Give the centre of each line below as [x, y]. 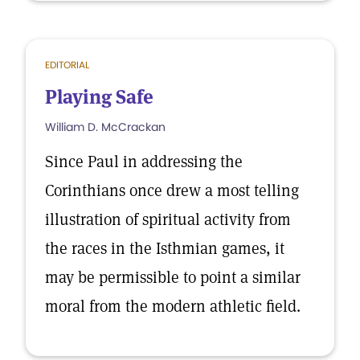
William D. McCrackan [105, 127]
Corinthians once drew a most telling [172, 190]
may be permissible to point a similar [173, 277]
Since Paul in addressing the [144, 162]
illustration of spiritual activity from [168, 219]
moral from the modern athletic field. [173, 306]
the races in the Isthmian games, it [165, 248]
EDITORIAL [67, 65]
